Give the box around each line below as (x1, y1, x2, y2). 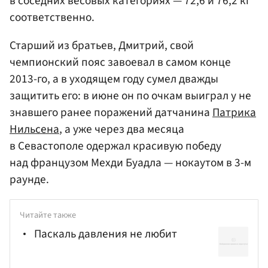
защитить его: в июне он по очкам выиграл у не (10, 87, 251, 105)
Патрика (212, 104, 256, 121)
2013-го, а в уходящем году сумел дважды (10, 71, 218, 88)
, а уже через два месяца (59, 121, 184, 138)
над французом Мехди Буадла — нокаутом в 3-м (10, 154, 251, 172)
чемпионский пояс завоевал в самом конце (10, 54, 231, 71)
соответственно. (10, 8, 95, 26)
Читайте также (20, 209, 76, 222)
